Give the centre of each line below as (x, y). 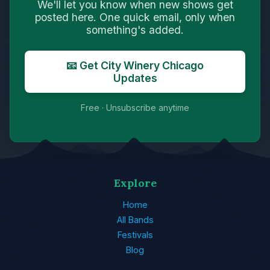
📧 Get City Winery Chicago (135, 66)
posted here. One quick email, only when (135, 17)
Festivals (135, 235)
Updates (135, 78)
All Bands (135, 220)
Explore (135, 183)
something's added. (135, 30)
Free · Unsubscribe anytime (135, 108)
